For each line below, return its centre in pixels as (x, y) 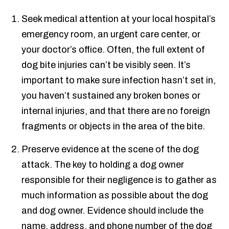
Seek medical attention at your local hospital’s (119, 19)
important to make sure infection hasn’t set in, (119, 81)
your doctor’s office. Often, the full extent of (113, 50)
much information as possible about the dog (115, 196)
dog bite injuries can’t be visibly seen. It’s (106, 65)
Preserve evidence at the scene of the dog (110, 150)
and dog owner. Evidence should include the (113, 211)
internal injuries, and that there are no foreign (116, 111)
